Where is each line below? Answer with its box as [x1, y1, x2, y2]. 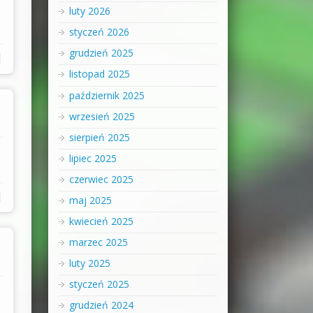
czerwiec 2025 [68, 172, 133, 186]
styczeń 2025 [68, 277, 129, 291]
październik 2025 [68, 88, 145, 102]
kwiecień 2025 [68, 214, 133, 228]
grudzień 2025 [68, 46, 133, 60]
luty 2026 [68, 4, 110, 18]
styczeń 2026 [68, 25, 129, 39]
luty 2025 [68, 256, 110, 270]
